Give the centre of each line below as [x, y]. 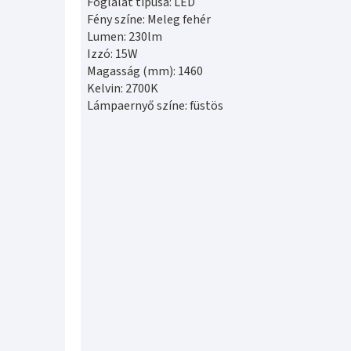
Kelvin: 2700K [123, 88]
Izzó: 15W [112, 54]
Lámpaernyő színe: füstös [155, 105]
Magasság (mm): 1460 [145, 71]
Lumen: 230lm [125, 36]
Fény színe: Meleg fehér [149, 19]
